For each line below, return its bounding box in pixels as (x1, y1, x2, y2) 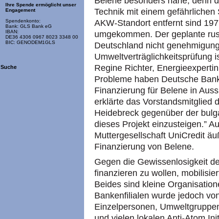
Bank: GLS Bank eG (5, 23, 52, 29)
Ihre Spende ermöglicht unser (5, 2, 76, 8)
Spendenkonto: (5, 18, 41, 24)
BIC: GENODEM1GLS (5, 40, 55, 45)
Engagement (5, 7, 35, 13)
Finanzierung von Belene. (94, 142, 194, 152)
